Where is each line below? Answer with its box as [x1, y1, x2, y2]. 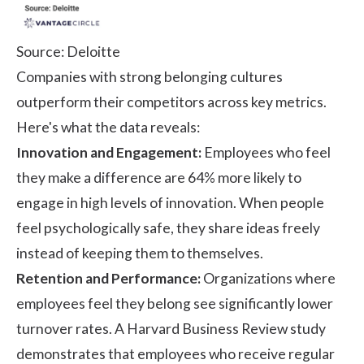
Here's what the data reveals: [16, 118, 200, 136]
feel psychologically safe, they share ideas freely [16, 219, 320, 236]
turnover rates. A [16, 319, 127, 337]
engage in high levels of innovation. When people [16, 193, 324, 211]
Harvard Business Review [127, 319, 288, 337]
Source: [16, 42, 67, 60]
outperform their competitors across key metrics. [16, 93, 327, 110]
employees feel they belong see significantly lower [16, 294, 333, 312]
